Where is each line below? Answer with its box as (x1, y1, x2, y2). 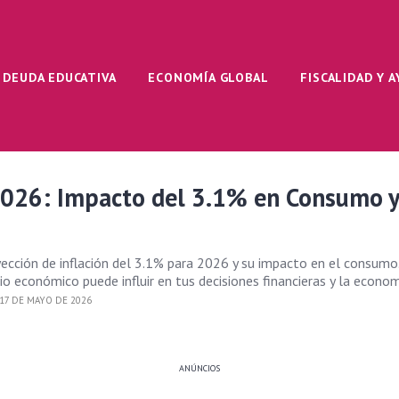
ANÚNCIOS (178, 362, 220, 374)
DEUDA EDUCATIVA (3, 69, 117, 85)
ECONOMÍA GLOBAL (148, 69, 269, 85)
